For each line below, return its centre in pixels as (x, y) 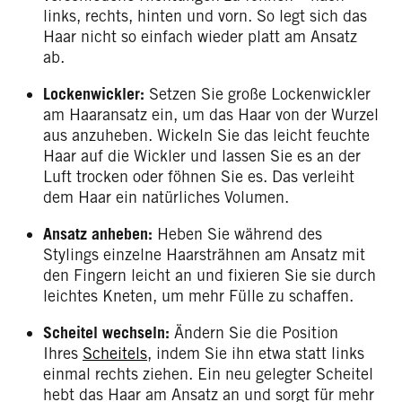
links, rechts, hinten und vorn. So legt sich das (205, 16)
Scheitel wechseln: (106, 333)
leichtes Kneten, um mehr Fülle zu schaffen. (198, 296)
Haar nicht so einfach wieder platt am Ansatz (200, 37)
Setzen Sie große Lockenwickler (258, 94)
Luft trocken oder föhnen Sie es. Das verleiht (199, 177)
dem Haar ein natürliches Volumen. (166, 197)
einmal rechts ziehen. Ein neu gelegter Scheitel (208, 374)
